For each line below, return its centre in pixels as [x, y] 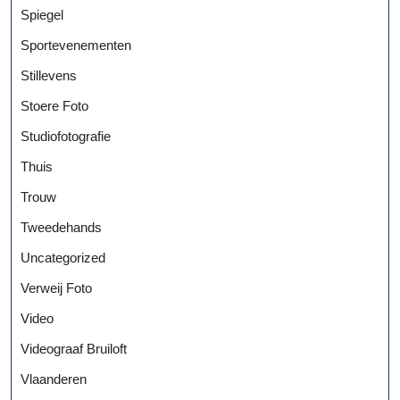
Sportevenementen [76, 45]
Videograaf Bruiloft [74, 348]
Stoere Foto [54, 105]
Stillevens [49, 75]
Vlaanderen [54, 379]
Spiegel [42, 14]
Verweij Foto [56, 287]
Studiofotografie [66, 136]
